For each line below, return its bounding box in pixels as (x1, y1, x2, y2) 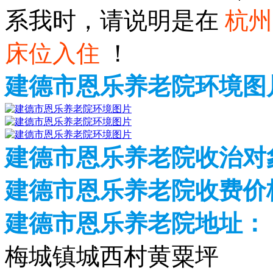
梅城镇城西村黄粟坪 (5, 243, 219, 269)
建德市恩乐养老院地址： (5, 210, 266, 236)
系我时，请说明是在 (5, 7, 225, 34)
